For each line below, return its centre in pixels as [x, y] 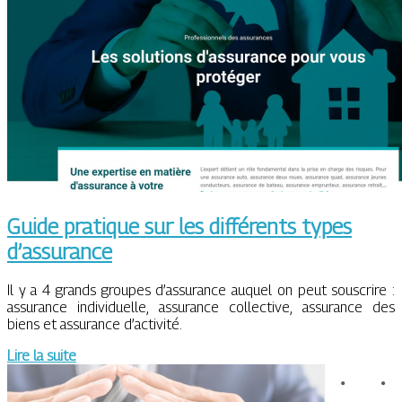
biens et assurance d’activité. [95, 325]
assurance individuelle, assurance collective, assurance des [201, 308]
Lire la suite [42, 356]
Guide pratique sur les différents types [179, 227]
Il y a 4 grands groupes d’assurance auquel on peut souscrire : [201, 291]
